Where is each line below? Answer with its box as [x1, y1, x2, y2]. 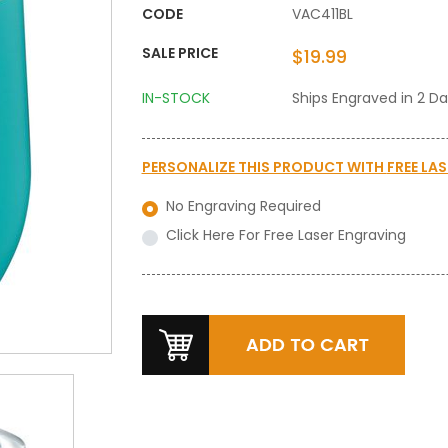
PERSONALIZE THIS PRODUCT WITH [141, 157, 387, 177]
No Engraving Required [165, 196, 321, 216]
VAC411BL [291, 4, 353, 24]
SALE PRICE [141, 43, 218, 63]
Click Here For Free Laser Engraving [165, 225, 406, 245]
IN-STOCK [141, 88, 210, 108]
